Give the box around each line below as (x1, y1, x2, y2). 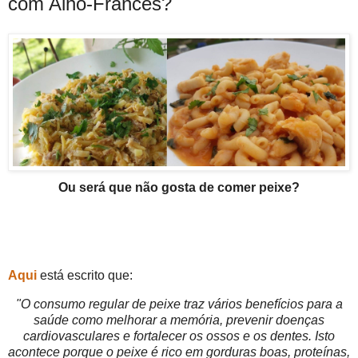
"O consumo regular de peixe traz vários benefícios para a (15, 296, 343, 311)
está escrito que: (40, 268, 133, 282)
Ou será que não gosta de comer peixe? (58, 181, 300, 195)
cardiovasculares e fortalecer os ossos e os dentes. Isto (23, 328, 335, 343)
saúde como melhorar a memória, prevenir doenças (34, 312, 324, 327)
